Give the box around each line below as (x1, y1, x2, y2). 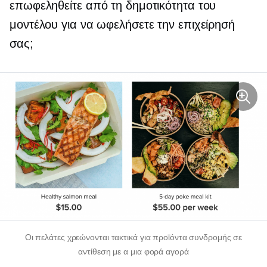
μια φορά (131, 247, 164, 257)
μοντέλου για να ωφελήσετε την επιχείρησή (10, 18, 235, 31)
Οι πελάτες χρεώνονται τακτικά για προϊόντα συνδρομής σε (24, 232, 243, 243)
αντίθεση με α (78, 247, 131, 257)
